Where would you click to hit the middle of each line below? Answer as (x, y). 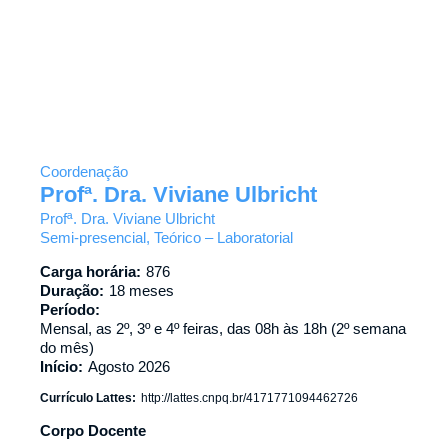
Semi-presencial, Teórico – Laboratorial (166, 237)
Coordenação (84, 171)
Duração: (72, 290)
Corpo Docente (93, 430)
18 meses (141, 290)
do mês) (67, 347)
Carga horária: (90, 271)
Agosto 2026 (129, 366)
